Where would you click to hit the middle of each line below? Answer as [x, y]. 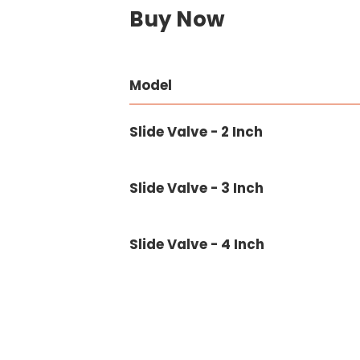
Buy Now [178, 20]
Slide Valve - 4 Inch [197, 245]
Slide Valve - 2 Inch [196, 132]
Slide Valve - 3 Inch [197, 188]
